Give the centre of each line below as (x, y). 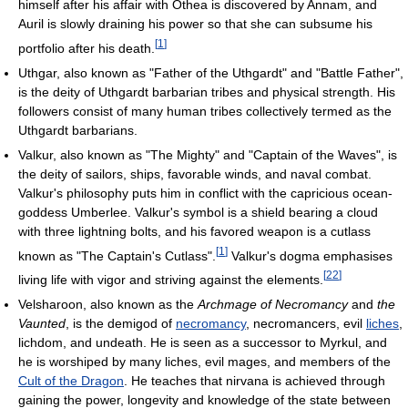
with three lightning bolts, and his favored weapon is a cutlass (194, 231)
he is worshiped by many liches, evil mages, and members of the (204, 361)
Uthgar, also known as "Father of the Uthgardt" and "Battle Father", (211, 72)
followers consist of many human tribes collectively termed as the (205, 111)
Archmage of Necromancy (273, 304)
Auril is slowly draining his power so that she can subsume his (195, 23)
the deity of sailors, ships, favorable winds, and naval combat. (195, 173)
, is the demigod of (121, 323)
